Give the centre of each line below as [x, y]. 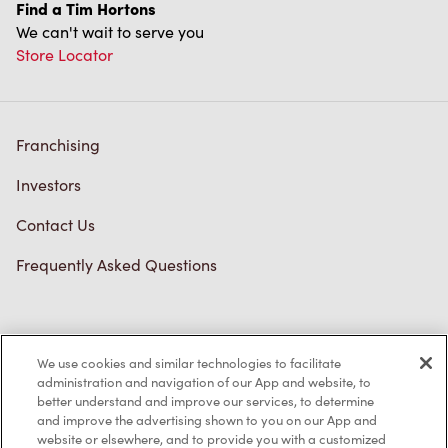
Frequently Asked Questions [116, 265]
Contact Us [55, 225]
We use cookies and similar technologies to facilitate [189, 363]
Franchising [58, 145]
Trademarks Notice [85, 420]
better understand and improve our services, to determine [206, 401]
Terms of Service [75, 380]
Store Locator [64, 55]
